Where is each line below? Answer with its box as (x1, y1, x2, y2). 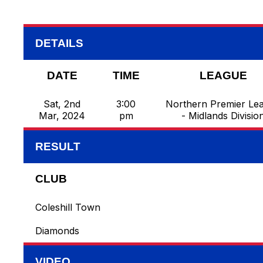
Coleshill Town (35, 201, 100, 214)
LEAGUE (199, 69, 247, 82)
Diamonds (35, 225, 79, 237)
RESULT (35, 140, 80, 153)
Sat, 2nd (43, 98, 80, 110)
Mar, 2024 (39, 110, 85, 122)
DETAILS (35, 37, 83, 50)
